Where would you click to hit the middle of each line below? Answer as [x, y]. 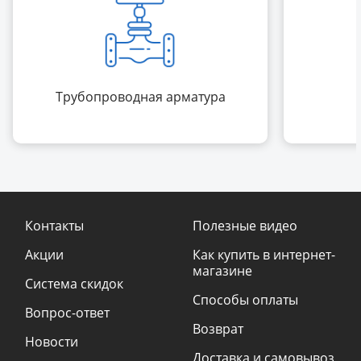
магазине [222, 271]
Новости [52, 342]
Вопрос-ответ [67, 313]
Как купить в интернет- [264, 255]
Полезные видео [245, 226]
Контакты [54, 226]
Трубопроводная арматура [140, 97]
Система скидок [74, 284]
